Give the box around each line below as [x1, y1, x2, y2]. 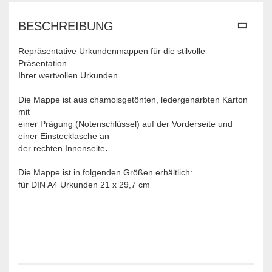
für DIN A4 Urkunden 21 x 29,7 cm [18, 180, 150, 189]
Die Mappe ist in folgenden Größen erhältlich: [18, 168, 192, 177]
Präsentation [18, 58, 67, 68]
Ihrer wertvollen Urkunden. [18, 70, 120, 80]
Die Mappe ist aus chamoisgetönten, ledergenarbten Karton [18, 95, 248, 104]
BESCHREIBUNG [18, 19, 114, 33]
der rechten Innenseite [18, 143, 105, 153]
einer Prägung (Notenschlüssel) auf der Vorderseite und [18, 119, 233, 129]
